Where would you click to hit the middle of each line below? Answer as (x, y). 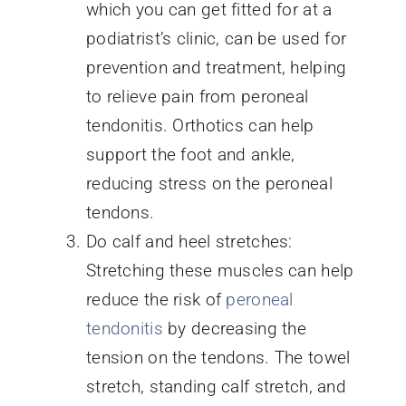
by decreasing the (234, 328)
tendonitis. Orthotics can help (200, 125)
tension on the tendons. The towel (218, 357)
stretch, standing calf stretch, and (216, 386)
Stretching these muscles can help (220, 270)
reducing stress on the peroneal (209, 183)
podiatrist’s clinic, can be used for (216, 38)
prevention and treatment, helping (216, 67)
